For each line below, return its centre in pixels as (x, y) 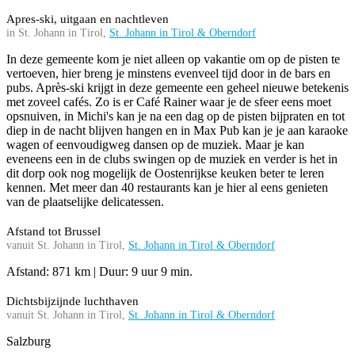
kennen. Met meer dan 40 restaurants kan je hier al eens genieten (167, 188)
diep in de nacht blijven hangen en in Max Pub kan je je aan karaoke (177, 131)
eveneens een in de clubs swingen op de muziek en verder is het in (172, 159)
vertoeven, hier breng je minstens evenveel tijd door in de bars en (168, 74)
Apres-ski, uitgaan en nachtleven (88, 19)
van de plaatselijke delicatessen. (85, 202)
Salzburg (29, 342)
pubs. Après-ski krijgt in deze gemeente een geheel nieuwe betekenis (177, 88)
